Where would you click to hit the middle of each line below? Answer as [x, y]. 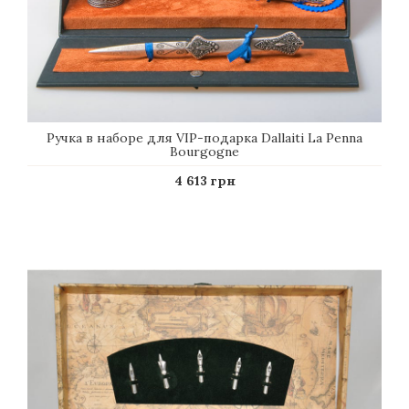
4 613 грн [204, 181]
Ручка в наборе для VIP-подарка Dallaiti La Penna [204, 138]
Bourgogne [204, 152]
